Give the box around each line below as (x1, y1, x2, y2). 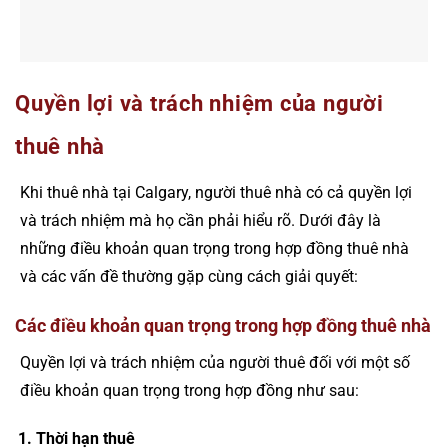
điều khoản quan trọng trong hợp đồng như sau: (20, 380, 359, 400)
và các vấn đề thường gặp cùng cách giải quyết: (20, 267, 358, 287)
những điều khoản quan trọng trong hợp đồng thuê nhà (20, 239, 409, 259)
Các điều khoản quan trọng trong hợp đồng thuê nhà (15, 314, 431, 336)
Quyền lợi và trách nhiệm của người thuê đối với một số (20, 352, 410, 372)
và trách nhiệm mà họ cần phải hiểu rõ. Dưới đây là (20, 211, 381, 231)
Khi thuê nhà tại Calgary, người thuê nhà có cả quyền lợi (20, 183, 412, 203)
